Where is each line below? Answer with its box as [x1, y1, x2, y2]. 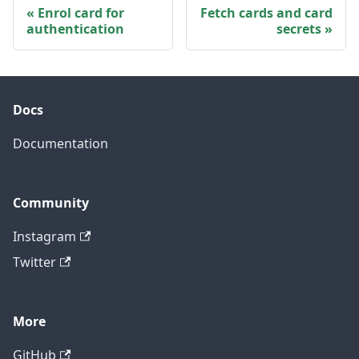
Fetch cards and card [200, 4, 333, 22]
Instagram [13, 228, 76, 246]
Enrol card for [38, 4, 124, 22]
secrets [276, 20, 321, 38]
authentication [26, 20, 124, 38]
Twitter [13, 253, 56, 272]
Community [13, 194, 89, 212]
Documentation [13, 135, 108, 153]
